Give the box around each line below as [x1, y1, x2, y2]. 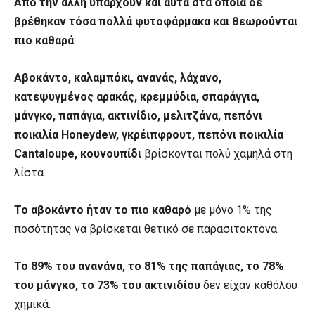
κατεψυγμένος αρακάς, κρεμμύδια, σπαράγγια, [14, 89, 259, 103]
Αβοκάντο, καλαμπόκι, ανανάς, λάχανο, [14, 70, 221, 84]
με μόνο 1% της [191, 202, 272, 217]
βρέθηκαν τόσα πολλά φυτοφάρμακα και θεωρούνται [14, 14, 297, 28]
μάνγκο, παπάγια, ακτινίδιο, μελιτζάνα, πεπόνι [14, 108, 262, 122]
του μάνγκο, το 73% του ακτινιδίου [14, 278, 200, 292]
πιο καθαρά [14, 33, 74, 47]
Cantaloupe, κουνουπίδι [14, 146, 144, 160]
